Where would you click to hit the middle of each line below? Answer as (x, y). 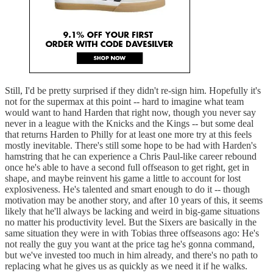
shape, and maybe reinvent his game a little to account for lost (123, 179)
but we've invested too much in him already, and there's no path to (131, 255)
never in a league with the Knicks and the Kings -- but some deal (129, 124)
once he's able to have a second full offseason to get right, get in (127, 168)
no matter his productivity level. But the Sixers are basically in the (131, 222)
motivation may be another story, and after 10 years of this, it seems (134, 200)
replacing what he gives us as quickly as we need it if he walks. (126, 266)
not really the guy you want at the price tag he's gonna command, (130, 244)
